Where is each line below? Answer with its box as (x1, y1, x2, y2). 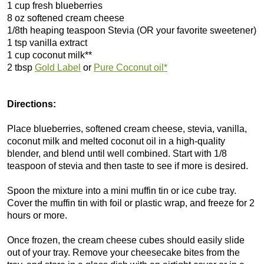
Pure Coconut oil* (94, 62, 167, 72)
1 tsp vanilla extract (7, 38, 87, 48)
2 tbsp (7, 62, 35, 72)
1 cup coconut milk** (7, 50, 92, 60)
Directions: (7, 99, 56, 109)
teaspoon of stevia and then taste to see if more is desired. (7, 161, 248, 171)
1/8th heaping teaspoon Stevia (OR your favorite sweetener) (7, 25, 256, 35)
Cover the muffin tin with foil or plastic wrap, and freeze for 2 (7, 198, 255, 208)
